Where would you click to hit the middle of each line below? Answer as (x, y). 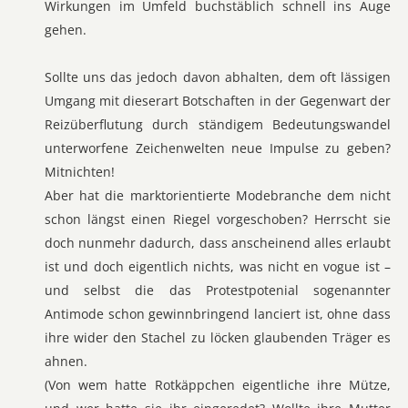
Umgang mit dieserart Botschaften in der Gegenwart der (218, 101)
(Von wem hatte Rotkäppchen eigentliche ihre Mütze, (218, 385)
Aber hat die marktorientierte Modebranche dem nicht (218, 195)
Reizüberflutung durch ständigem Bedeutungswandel (218, 124)
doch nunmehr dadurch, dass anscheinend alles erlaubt (218, 243)
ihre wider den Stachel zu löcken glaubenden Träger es (218, 337)
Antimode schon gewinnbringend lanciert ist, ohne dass (218, 314)
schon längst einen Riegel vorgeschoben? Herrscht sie (218, 219)
